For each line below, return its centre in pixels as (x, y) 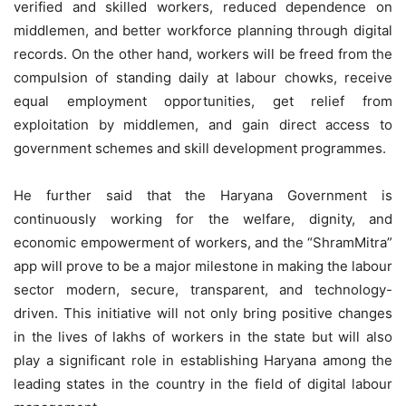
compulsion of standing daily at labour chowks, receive (203, 77)
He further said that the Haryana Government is (203, 195)
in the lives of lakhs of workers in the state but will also (203, 336)
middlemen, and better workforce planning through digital (203, 30)
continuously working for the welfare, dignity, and (203, 218)
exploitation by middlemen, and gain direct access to (203, 124)
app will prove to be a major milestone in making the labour (203, 266)
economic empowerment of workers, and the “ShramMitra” (203, 242)
